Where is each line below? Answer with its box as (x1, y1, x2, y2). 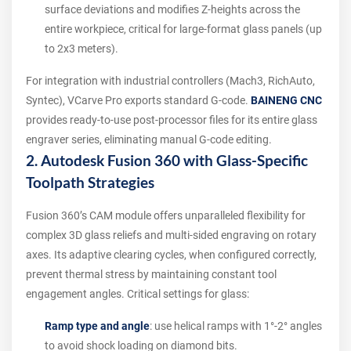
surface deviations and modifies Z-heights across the (45, 3, 300, 16)
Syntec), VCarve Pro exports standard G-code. (26, 94, 251, 107)
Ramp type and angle (45, 320, 150, 332)
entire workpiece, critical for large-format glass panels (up (45, 23, 322, 35)
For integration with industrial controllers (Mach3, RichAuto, (26, 74, 315, 87)
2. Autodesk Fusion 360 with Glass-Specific (26, 152, 308, 169)
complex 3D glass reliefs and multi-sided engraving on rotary (26, 229, 317, 241)
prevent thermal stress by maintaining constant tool (26, 268, 277, 280)
